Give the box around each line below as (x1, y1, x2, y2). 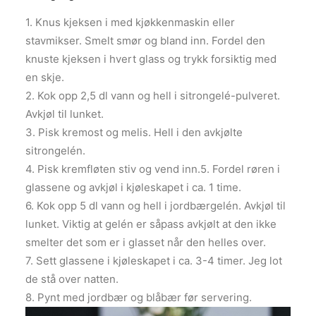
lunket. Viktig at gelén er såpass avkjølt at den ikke (25, 217, 276, 231)
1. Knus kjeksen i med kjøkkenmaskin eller (25, 16, 235, 30)
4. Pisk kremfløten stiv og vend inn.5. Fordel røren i (25, 162, 280, 176)
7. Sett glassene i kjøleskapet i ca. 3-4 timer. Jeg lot (25, 254, 282, 268)
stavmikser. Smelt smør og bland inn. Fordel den (25, 34, 265, 48)
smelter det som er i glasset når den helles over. (25, 236, 266, 250)
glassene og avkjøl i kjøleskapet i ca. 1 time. (25, 181, 241, 195)
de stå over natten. (25, 272, 119, 286)
